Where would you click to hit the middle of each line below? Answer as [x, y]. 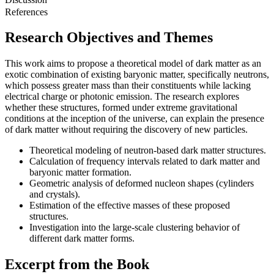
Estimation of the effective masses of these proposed [130, 206]
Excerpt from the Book [77, 265]
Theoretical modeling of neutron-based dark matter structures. [148, 150]
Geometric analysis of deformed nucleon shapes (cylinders [142, 183]
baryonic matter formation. [80, 172]
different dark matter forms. [82, 239]
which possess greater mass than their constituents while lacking [128, 86]
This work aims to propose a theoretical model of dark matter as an [133, 64]
